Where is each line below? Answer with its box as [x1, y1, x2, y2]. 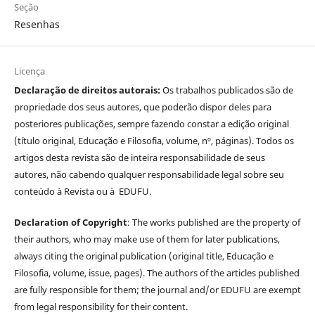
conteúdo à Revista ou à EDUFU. [13, 185, 151, 198]
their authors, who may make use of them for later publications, [13, 233, 280, 246]
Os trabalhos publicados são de [160, 84, 293, 97]
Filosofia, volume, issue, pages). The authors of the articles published [13, 266, 300, 280]
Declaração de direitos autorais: [13, 84, 160, 97]
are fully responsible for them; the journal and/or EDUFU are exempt [13, 283, 301, 297]
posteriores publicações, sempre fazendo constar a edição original [13, 117, 289, 131]
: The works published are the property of [127, 216, 300, 229]
